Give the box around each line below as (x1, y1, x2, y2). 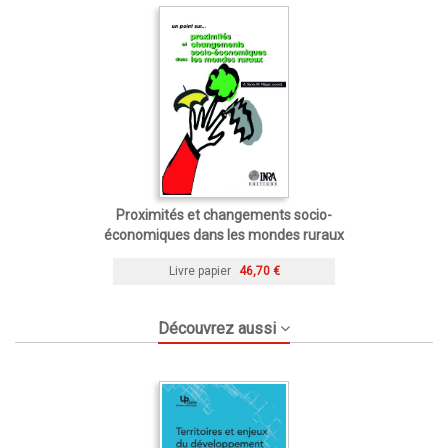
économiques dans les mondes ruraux (104, 226, 344, 243)
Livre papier (168, 263, 231, 278)
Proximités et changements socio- (116, 206, 332, 223)
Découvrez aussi (157, 318, 276, 338)
